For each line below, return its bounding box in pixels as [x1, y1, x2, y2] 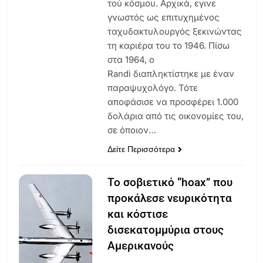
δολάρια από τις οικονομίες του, [107, 110, 244, 122]
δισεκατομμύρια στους [107, 222, 224, 237]
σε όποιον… [107, 124, 156, 136]
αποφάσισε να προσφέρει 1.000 [107, 96, 238, 107]
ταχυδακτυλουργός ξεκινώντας [107, 25, 242, 37]
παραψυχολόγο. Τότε [107, 82, 198, 93]
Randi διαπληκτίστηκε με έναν [107, 68, 234, 79]
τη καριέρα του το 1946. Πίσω [107, 39, 230, 51]
